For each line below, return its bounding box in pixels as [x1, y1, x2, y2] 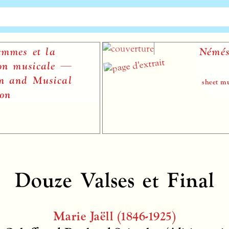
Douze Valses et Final [14, 167, 215, 194]
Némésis [181, 45, 221, 59]
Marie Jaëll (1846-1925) [53, 208, 176, 224]
